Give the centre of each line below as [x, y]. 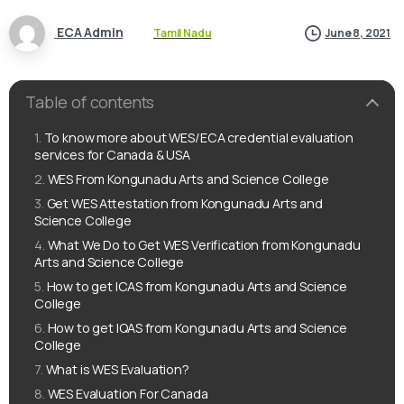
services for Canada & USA [112, 154]
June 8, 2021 [358, 33]
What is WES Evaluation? [117, 369]
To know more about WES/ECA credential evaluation [198, 137]
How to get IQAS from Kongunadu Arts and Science [197, 327]
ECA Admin [90, 32]
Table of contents [90, 102]
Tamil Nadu [183, 32]
